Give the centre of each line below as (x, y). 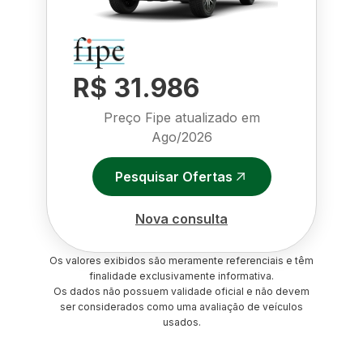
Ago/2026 (181, 137)
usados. (181, 322)
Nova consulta (181, 218)
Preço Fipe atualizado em (181, 117)
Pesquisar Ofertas (173, 176)
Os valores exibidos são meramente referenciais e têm (181, 261)
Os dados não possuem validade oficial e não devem (181, 291)
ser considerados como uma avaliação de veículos (181, 307)
